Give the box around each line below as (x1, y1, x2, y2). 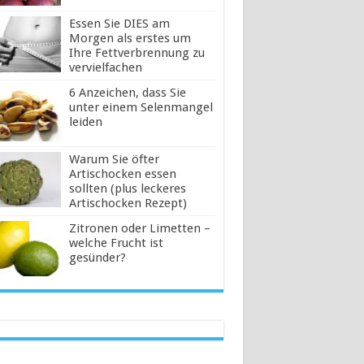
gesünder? (68, 249, 126, 265)
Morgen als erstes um (68, 31, 191, 46)
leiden (68, 115, 102, 130)
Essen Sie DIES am (68, 16, 170, 32)
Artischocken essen (68, 166, 176, 181)
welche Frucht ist (68, 235, 163, 250)
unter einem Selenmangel (68, 100, 213, 115)
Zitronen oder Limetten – (68, 220, 210, 236)
